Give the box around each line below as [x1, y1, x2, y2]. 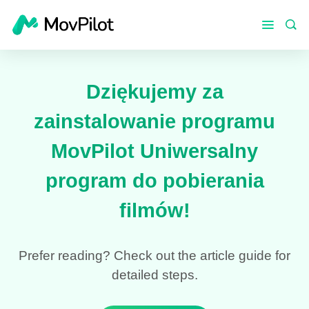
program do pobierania [45, 170, 264, 192]
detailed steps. [111, 268, 198, 283]
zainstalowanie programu [34, 110, 275, 133]
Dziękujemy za [86, 81, 223, 103]
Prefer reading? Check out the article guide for [19, 248, 290, 263]
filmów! [119, 199, 190, 222]
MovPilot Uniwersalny [51, 140, 258, 163]
